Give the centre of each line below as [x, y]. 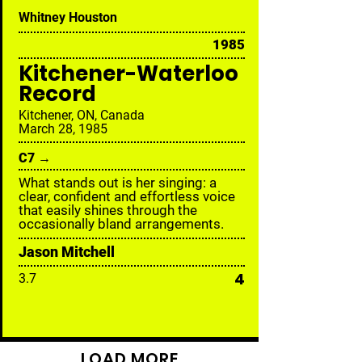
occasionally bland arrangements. [121, 224]
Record [57, 94]
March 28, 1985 [63, 129]
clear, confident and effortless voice [127, 196]
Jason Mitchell [67, 252]
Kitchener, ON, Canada [82, 115]
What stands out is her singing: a [118, 183]
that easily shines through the [108, 210]
